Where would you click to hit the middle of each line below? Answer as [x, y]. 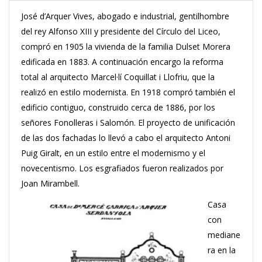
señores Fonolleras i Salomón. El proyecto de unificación [128, 123]
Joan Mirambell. [50, 183]
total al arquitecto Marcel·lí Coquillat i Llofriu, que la [118, 77]
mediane [224, 235]
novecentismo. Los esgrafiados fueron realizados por [122, 168]
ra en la [222, 250]
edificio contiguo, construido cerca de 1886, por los [118, 107]
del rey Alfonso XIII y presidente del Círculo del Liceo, [121, 31]
